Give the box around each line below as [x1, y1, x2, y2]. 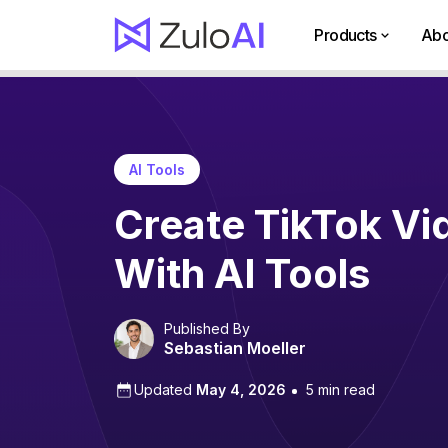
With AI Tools [114, 248, 370, 298]
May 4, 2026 [196, 381, 286, 399]
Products [314, 25, 377, 45]
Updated [134, 381, 196, 399]
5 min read [306, 381, 375, 399]
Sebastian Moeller [164, 337, 306, 358]
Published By [164, 319, 250, 337]
